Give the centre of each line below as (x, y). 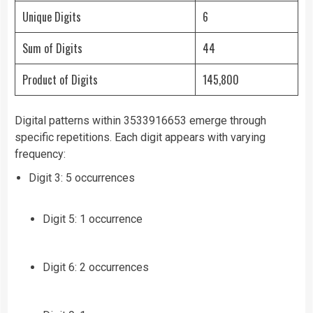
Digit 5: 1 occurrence (93, 219)
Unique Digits (52, 17)
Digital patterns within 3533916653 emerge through (140, 121)
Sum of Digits (52, 49)
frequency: (40, 154)
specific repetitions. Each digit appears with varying (140, 138)
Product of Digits (60, 80)
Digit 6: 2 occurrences (96, 268)
